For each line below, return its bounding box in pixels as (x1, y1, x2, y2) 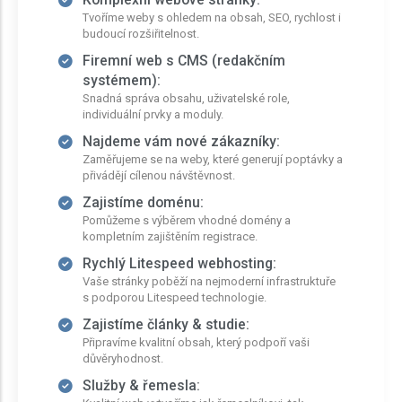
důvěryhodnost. (83, 352, 163, 365)
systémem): (83, 72, 161, 89)
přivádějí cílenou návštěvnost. (83, 169, 235, 182)
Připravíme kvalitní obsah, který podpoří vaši (83, 336, 310, 349)
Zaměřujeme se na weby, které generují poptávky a (83, 153, 343, 166)
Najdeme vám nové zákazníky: (83, 133, 280, 150)
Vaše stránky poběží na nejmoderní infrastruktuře (83, 275, 336, 288)
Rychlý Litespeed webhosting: (83, 255, 276, 272)
